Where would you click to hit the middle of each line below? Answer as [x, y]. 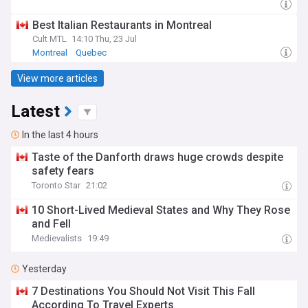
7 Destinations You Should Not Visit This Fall [144, 291]
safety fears [63, 171]
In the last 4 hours [60, 135]
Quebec [91, 53]
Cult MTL [49, 39]
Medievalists [57, 238]
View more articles [57, 78]
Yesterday [44, 269]
